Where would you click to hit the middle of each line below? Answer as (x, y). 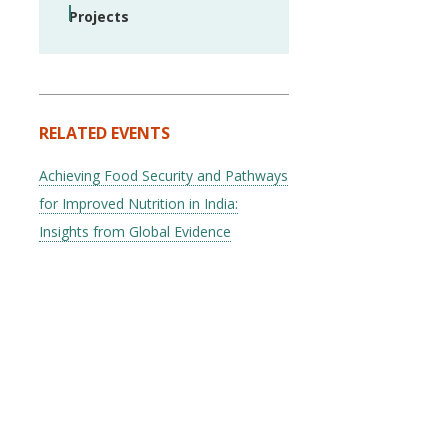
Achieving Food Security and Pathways (163, 175)
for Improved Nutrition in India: (138, 203)
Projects (99, 16)
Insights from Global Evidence (135, 231)
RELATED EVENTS (104, 133)
